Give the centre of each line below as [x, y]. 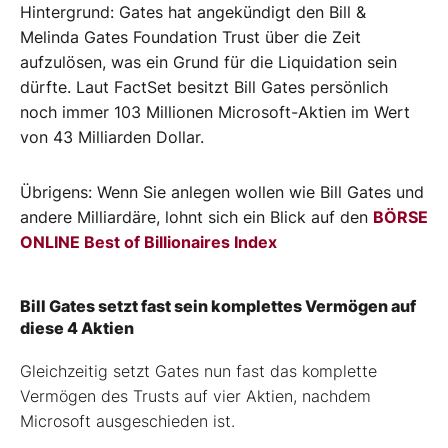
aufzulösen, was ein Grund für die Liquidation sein [208, 61]
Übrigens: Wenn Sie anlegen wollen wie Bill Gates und [222, 191]
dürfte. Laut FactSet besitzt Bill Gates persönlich [204, 86]
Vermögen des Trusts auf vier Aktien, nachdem [195, 395]
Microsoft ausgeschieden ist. [127, 420]
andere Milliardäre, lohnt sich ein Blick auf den [196, 216]
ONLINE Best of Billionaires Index [148, 241]
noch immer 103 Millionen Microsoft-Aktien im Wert [215, 111]
